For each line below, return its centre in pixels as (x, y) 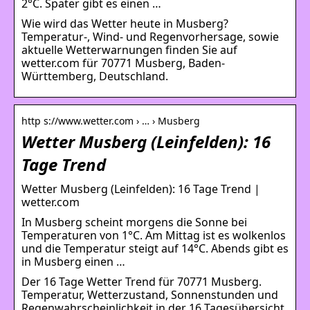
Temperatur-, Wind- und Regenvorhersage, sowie (150, 36)
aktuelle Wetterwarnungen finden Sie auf (129, 49)
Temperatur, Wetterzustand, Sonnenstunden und (150, 294)
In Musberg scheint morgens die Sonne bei (134, 222)
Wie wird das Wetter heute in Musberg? (125, 23)
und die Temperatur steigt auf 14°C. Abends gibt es (155, 248)
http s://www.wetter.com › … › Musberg (111, 120)
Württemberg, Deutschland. (95, 76)
